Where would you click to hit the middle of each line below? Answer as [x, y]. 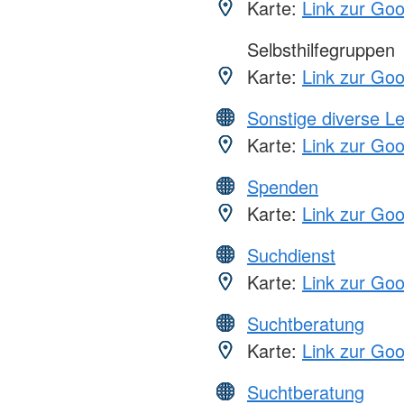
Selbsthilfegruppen [318, 49]
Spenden [283, 186]
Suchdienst [291, 254]
